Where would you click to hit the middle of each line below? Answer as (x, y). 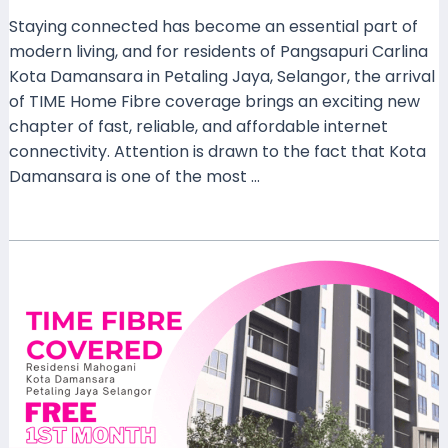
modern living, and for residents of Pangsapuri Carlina (218, 52)
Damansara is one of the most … (134, 177)
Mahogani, (47, 403)
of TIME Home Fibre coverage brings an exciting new (214, 102)
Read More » (56, 228)
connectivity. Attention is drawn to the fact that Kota (217, 152)
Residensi (43, 378)
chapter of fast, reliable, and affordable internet (198, 127)
